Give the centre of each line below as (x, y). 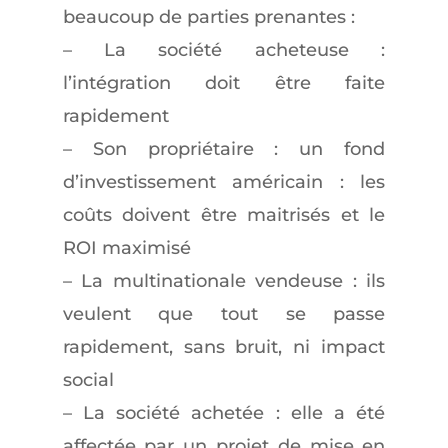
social (88, 380)
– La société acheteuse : (224, 50)
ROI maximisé (126, 248)
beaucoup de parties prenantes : (208, 17)
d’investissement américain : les (224, 182)
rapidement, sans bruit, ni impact (224, 347)
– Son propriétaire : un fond (224, 149)
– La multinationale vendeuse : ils (224, 281)
